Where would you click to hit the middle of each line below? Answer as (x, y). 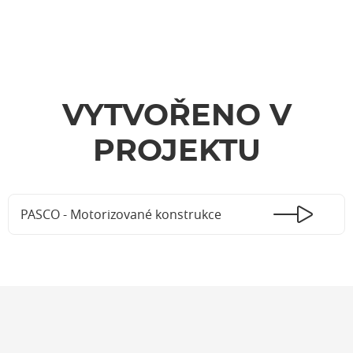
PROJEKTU (176, 152)
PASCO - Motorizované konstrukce (121, 215)
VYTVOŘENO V (176, 117)
